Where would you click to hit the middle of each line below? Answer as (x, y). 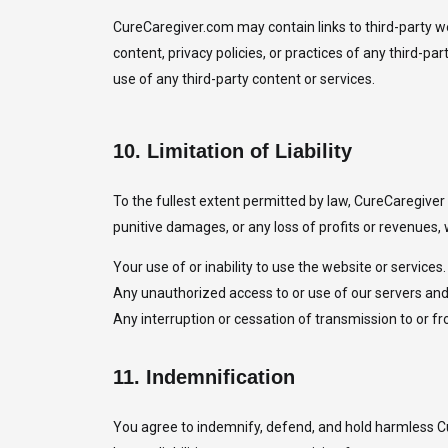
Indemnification (220, 377)
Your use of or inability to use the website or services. (279, 267)
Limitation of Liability (249, 151)
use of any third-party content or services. (243, 79)
